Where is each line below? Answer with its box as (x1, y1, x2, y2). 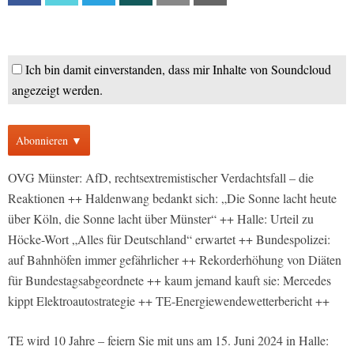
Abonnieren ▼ (16, 133, 82, 148)
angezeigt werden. (12, 81, 103, 98)
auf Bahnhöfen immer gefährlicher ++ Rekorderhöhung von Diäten (8, 251, 341, 268)
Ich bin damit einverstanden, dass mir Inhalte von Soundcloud (25, 61, 331, 77)
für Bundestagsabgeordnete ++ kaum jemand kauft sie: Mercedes (8, 272, 331, 288)
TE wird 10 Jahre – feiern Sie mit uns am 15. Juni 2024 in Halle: (8, 332, 329, 348)
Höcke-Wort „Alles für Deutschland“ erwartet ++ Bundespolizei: (8, 231, 330, 247)
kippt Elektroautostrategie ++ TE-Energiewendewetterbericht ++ (8, 292, 330, 309)
